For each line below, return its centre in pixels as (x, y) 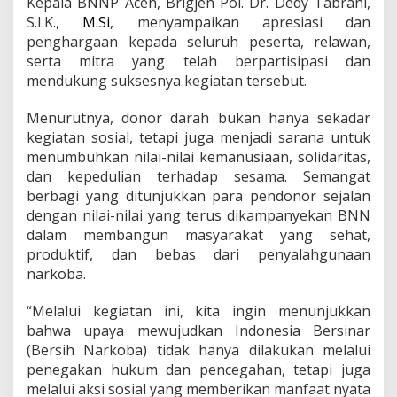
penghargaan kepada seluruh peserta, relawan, (198, 42)
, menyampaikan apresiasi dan (240, 22)
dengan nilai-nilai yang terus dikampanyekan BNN (198, 215)
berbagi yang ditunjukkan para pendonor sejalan (198, 196)
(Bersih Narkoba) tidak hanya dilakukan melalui (198, 350)
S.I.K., (55, 22)
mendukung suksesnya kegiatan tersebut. (167, 81)
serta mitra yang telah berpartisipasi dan (198, 61)
